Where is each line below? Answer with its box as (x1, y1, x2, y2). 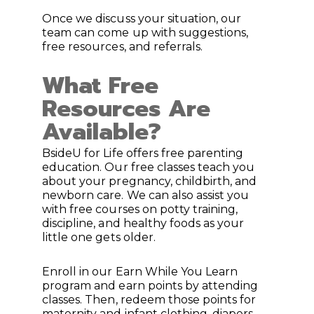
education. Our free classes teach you (42, 160, 255, 174)
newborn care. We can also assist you (42, 188, 250, 202)
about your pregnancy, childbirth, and (42, 174, 257, 188)
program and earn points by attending (42, 278, 259, 292)
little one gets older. (42, 230, 156, 244)
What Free (42, 67, 159, 103)
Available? (42, 114, 162, 149)
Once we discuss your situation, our (42, 11, 242, 25)
